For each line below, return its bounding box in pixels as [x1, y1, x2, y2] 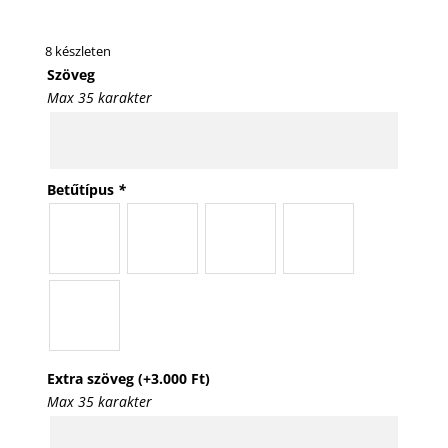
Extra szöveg [46, 369, 138, 389]
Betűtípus [46, 180, 118, 200]
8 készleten [44, 42, 111, 61]
